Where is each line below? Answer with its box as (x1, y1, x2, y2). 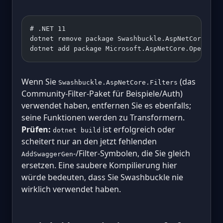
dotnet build (53, 126, 101, 134)
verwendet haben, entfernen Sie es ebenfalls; (21, 100, 191, 111)
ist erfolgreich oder (101, 123, 175, 135)
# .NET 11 (30, 24, 66, 32)
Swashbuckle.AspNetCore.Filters (58, 78, 178, 86)
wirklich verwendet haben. (21, 183, 121, 195)
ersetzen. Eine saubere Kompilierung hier (21, 159, 177, 171)
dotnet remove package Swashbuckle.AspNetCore (30, 34, 205, 42)
